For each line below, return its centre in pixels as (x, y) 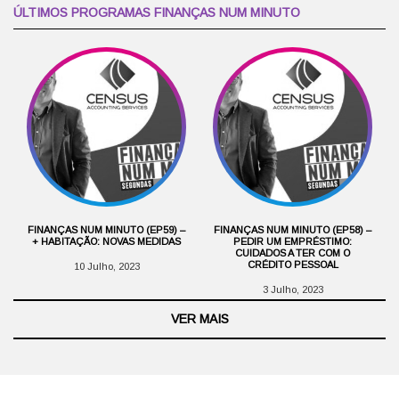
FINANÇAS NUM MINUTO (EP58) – (293, 229)
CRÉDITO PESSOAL (293, 264)
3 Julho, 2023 (293, 289)
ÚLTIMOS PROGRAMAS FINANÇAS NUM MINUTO (157, 12)
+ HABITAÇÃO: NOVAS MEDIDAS (106, 241)
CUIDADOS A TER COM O (293, 252)
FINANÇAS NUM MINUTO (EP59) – (106, 229)
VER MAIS (199, 318)
